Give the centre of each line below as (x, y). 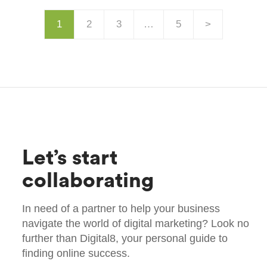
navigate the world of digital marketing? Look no (136, 223)
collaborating (88, 181)
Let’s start (70, 158)
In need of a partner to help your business (121, 208)
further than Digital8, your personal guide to (125, 238)
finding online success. (76, 253)
